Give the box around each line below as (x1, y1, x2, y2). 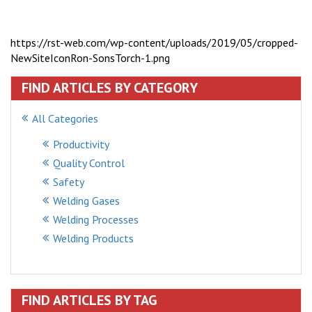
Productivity (53, 137, 109, 152)
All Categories (32, 111, 98, 126)
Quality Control (53, 156, 125, 171)
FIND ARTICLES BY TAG (22, 291, 157, 310)
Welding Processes (53, 212, 139, 227)
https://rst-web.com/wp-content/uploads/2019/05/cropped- (10, 36, 298, 50)
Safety (53, 175, 84, 189)
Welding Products (53, 231, 134, 246)
